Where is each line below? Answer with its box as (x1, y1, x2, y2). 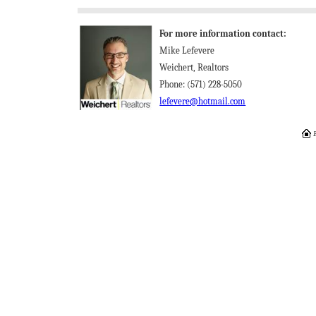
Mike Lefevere (159, 45, 215, 56)
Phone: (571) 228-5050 (159, 79, 243, 90)
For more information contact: (159, 28, 287, 39)
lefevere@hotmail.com (159, 96, 246, 107)
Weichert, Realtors (159, 62, 229, 73)
